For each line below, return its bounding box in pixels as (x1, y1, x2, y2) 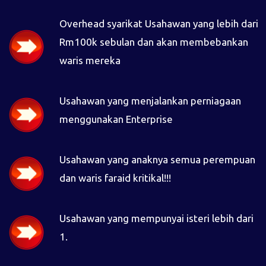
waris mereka (59, 55, 121, 66)
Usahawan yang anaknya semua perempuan (59, 154, 255, 166)
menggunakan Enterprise (59, 113, 173, 125)
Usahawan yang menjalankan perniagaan (59, 95, 241, 107)
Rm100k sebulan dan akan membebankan (59, 36, 248, 48)
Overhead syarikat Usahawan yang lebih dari (59, 18, 258, 30)
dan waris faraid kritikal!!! (59, 172, 171, 184)
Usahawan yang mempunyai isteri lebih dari (59, 213, 254, 224)
